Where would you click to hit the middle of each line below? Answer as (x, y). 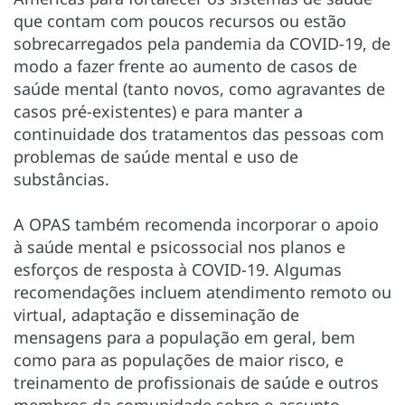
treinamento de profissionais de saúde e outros (196, 382)
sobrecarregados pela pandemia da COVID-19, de (202, 43)
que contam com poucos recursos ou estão (180, 20)
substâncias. (61, 179)
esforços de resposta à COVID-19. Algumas (178, 269)
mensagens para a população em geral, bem (184, 337)
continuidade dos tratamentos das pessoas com (199, 133)
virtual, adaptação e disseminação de (156, 314)
